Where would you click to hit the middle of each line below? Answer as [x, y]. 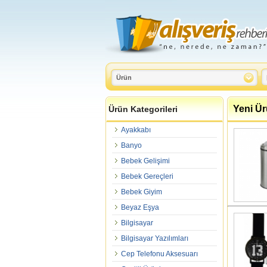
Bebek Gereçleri [147, 176]
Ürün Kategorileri [143, 109]
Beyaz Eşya [140, 207]
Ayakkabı [136, 130]
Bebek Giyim [142, 192]
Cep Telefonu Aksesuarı [159, 254]
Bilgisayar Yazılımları [155, 238]
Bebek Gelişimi [145, 161]
